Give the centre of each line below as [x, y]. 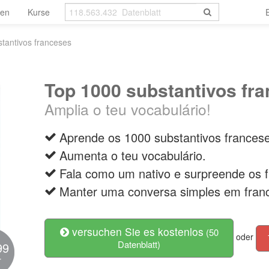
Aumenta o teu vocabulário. [133, 155]
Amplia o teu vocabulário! [128, 109]
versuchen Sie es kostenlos [136, 231]
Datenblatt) [139, 244]
